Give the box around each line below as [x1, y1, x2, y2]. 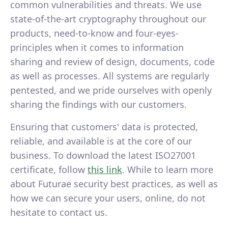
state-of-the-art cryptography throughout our [10, 13, 206, 25]
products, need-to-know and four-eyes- [10, 27, 179, 40]
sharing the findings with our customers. [10, 98, 187, 111]
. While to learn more [122, 163, 213, 176]
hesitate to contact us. [10, 206, 107, 219]
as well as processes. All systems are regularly [10, 70, 209, 82]
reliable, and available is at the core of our [10, 135, 192, 148]
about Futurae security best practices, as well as [10, 178, 218, 190]
